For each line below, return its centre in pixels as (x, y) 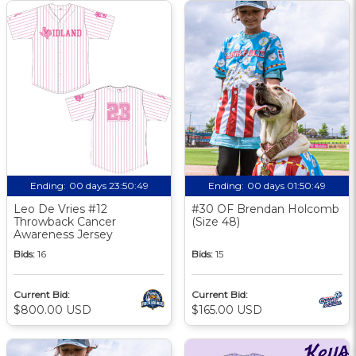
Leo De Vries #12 (60, 209)
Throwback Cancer (65, 221)
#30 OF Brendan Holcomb (265, 209)
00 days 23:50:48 (108, 185)
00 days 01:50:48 (286, 185)
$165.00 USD (227, 310)
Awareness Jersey (63, 234)
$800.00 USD (52, 310)
